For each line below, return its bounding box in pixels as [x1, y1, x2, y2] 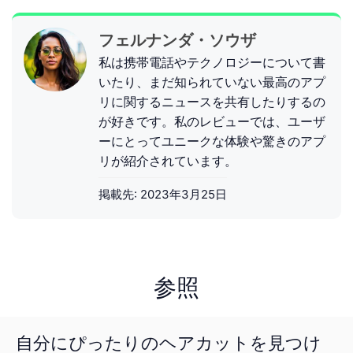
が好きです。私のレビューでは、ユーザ [98, 113, 325, 129]
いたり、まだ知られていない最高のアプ [98, 73, 325, 90]
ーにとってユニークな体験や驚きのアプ [98, 132, 325, 149]
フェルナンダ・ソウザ [98, 30, 256, 50]
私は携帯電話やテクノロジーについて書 [98, 54, 325, 70]
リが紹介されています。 [98, 152, 237, 169]
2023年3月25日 [140, 186, 227, 202]
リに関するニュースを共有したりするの [98, 93, 325, 110]
